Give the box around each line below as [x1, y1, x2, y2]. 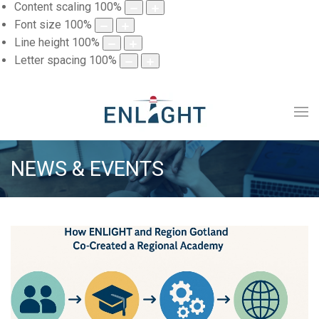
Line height [14, 36, 69, 50]
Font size [14, 18, 61, 32]
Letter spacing [14, 53, 86, 68]
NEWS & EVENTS [11, 157, 164, 182]
